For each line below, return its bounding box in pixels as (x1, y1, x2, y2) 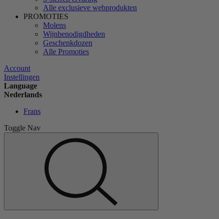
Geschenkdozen (43, 39, 92, 47)
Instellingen (4, 73, 40, 82)
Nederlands (4, 90, 42, 99)
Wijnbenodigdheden (43, 30, 105, 39)
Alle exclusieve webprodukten (43, 3, 137, 12)
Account (4, 64, 30, 73)
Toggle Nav (4, 124, 41, 132)
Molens (43, 21, 66, 30)
